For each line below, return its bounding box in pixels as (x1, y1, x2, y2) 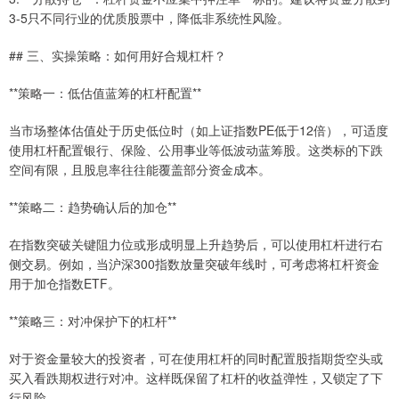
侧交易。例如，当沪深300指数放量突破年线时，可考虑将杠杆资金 (9, 255, 379, 273)
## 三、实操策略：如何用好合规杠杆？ (9, 46, 226, 65)
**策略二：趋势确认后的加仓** (9, 198, 176, 216)
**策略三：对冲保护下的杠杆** (9, 312, 176, 330)
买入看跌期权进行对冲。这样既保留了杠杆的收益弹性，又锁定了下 (9, 369, 383, 387)
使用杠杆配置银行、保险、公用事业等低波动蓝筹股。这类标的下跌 (9, 141, 383, 159)
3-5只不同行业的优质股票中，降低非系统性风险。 (9, 9, 289, 28)
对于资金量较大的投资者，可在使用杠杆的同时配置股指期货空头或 (9, 349, 383, 368)
